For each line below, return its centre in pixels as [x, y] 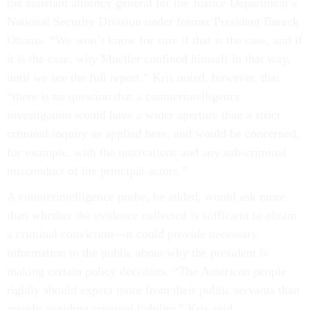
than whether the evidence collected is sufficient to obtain [152, 215]
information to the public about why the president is [137, 253]
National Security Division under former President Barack [153, 21]
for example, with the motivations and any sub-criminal [147, 152]
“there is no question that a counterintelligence [124, 96]
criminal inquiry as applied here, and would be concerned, [153, 134]
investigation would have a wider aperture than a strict [144, 115]
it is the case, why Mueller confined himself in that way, [149, 59]
